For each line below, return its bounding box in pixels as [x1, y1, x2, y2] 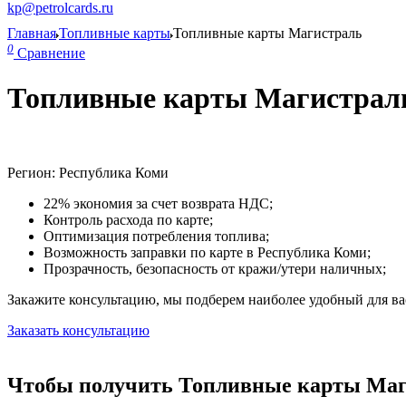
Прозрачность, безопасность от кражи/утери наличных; [43, 261, 386, 277]
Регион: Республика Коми [7, 165, 169, 181]
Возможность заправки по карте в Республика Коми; [43, 245, 371, 261]
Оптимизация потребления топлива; [43, 228, 269, 245]
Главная [7, 25, 56, 41]
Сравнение [17, 45, 85, 62]
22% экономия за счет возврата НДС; [43, 196, 273, 212]
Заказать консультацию [7, 323, 150, 339]
